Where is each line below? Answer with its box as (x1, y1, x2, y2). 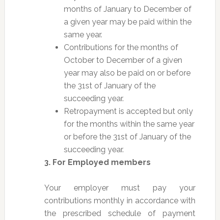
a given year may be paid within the (63, 17, 192, 27)
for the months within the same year (63, 119, 194, 129)
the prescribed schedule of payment (44, 208, 196, 218)
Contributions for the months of (63, 42, 178, 52)
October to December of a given (63, 55, 182, 65)
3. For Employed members (44, 157, 151, 167)
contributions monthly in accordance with (44, 195, 196, 205)
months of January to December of (63, 4, 192, 14)
